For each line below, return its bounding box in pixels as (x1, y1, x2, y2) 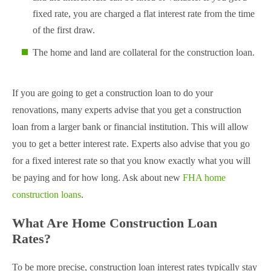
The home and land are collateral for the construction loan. (33, 47, 255, 58)
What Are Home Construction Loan (12, 215, 217, 231)
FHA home (183, 172, 226, 183)
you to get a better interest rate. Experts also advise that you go (12, 139, 250, 149)
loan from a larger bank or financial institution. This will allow (12, 122, 249, 132)
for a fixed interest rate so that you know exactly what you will (12, 155, 250, 166)
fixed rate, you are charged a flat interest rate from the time (33, 8, 255, 19)
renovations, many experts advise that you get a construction (12, 105, 241, 116)
